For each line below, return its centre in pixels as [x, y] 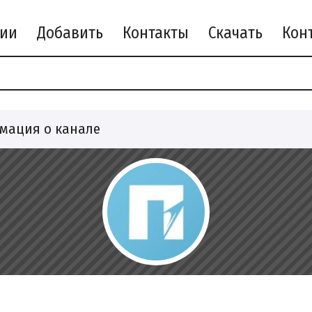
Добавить [70, 33]
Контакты [156, 33]
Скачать [236, 33]
